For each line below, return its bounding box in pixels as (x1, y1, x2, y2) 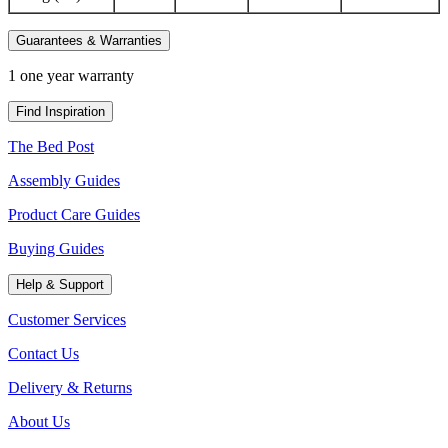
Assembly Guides (8, 171, 120, 189)
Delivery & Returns (8, 378, 132, 396)
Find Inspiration (16, 103, 105, 119)
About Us (8, 412, 70, 430)
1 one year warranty (8, 66, 134, 84)
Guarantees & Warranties (16, 32, 162, 48)
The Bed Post (8, 137, 94, 155)
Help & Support (16, 276, 104, 292)
